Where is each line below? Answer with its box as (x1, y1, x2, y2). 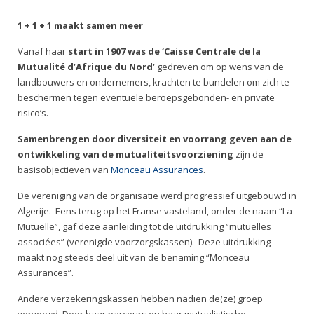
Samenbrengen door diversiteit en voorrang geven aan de (18, 132, 292, 145)
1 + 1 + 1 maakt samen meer (18, 19, 143, 32)
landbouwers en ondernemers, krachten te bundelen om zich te (18, 76, 289, 88)
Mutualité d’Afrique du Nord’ (18, 60, 155, 73)
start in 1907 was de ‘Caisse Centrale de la (68, 45, 261, 57)
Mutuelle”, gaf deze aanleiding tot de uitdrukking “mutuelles (18, 220, 271, 233)
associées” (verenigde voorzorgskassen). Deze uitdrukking (18, 235, 271, 248)
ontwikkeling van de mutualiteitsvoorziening (18, 148, 233, 161)
